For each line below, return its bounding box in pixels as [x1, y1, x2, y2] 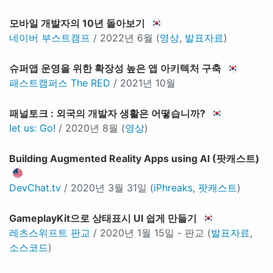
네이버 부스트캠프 [9, 32, 90, 44]
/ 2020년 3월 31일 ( [61, 182, 154, 194]
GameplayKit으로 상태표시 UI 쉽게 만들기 [9, 212, 197, 224]
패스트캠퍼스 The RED [9, 77, 110, 89]
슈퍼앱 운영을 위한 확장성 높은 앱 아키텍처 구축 [9, 62, 221, 74]
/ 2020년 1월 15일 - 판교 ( [90, 227, 211, 239]
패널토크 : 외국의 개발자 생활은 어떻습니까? [9, 107, 205, 119]
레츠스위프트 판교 [9, 227, 90, 239]
